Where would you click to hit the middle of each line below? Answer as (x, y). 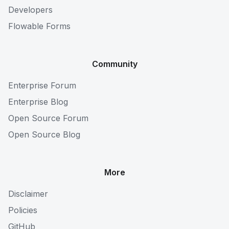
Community (114, 64)
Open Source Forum (48, 118)
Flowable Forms (39, 26)
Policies (23, 210)
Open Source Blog (44, 134)
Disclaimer (28, 194)
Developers (30, 10)
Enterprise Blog (38, 102)
